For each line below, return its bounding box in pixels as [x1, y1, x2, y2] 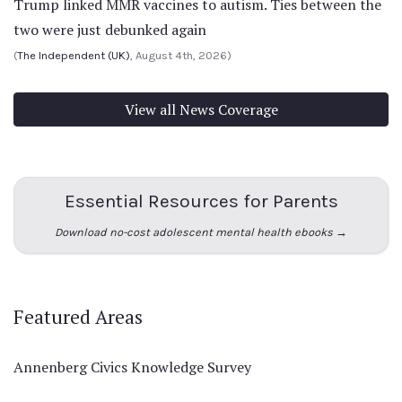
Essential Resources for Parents [64, 190, 338, 213]
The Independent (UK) [17, 48, 130, 63]
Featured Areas [13, 304, 143, 330]
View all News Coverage [124, 100, 278, 120]
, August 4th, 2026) [130, 48, 232, 63]
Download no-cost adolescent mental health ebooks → [55, 225, 347, 240]
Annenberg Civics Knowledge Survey [13, 357, 251, 378]
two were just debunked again [13, 20, 206, 40]
